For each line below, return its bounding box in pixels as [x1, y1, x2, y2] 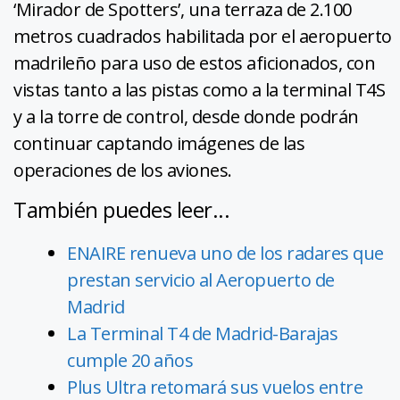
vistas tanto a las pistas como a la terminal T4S [13, 78, 385, 103]
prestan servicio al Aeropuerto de [67, 268, 335, 293]
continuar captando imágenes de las [13, 131, 304, 156]
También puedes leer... [13, 195, 229, 225]
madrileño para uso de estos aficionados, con [13, 51, 375, 76]
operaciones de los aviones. [13, 158, 232, 183]
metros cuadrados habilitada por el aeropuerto [13, 24, 392, 49]
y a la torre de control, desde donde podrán [13, 104, 359, 129]
